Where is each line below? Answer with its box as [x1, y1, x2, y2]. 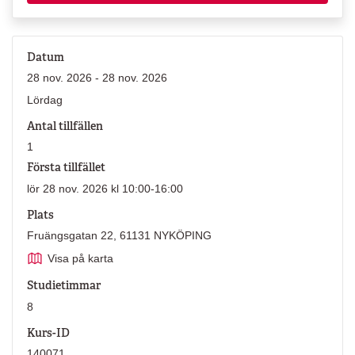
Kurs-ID [26, 325, 70, 340]
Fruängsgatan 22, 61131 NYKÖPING [26, 229, 212, 242]
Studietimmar [26, 278, 101, 293]
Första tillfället [26, 160, 105, 175]
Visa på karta [48, 252, 114, 265]
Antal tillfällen [26, 119, 103, 134]
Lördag [26, 93, 63, 106]
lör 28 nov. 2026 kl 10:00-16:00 [26, 181, 183, 195]
